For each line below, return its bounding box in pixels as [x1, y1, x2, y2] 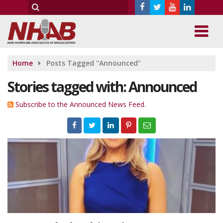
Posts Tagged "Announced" [46, 58, 141, 68]
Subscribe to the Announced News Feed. [15, 100, 146, 109]
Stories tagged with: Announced [7, 77, 197, 96]
